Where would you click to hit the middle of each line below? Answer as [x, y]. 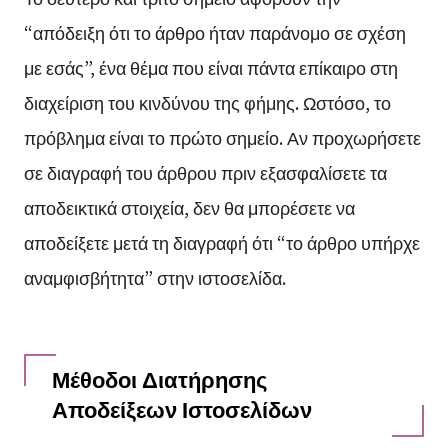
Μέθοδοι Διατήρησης [159, 379]
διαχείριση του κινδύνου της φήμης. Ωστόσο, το [207, 101]
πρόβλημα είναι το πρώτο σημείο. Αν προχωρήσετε [222, 136]
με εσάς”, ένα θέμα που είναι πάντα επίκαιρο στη [210, 66]
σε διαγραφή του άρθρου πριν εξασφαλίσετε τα [205, 171]
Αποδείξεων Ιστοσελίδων [181, 409]
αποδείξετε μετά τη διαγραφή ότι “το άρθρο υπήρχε [221, 241]
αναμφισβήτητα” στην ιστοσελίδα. [154, 276]
